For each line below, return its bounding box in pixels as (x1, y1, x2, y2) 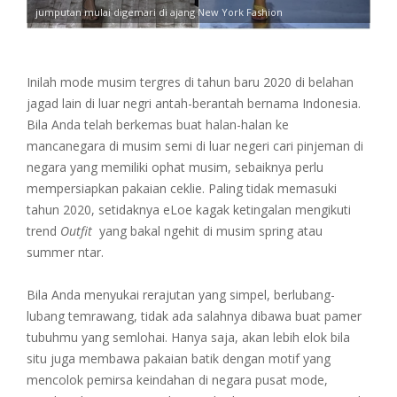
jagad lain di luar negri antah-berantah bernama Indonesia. (27, 94, 361, 112)
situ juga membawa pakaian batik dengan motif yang (27, 349, 331, 367)
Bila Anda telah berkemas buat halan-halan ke (27, 115, 289, 133)
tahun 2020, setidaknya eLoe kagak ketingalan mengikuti (27, 200, 351, 218)
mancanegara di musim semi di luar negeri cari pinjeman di (27, 136, 363, 154)
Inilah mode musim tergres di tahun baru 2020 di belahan (27, 73, 354, 90)
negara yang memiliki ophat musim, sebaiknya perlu (27, 158, 323, 175)
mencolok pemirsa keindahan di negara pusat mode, (27, 370, 328, 388)
